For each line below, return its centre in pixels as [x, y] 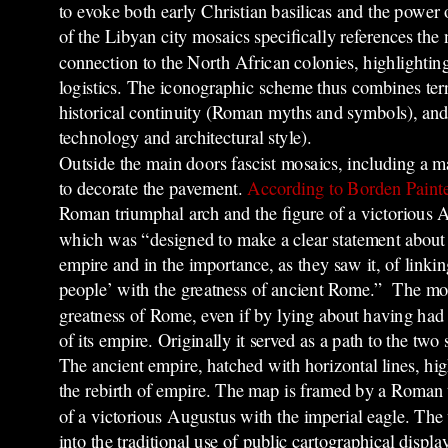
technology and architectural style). [185, 137]
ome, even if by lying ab [248, 314]
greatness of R [109, 314]
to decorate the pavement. [153, 188]
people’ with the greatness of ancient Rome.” [225, 289]
